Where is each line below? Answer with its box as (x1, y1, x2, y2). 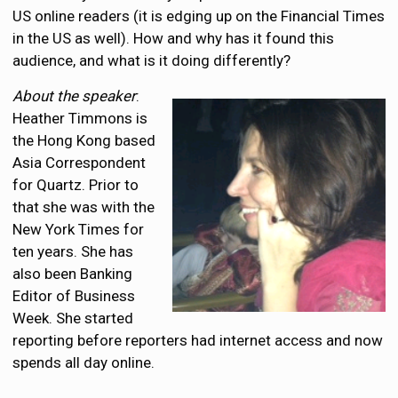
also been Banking (12, 265, 133, 283)
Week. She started (12, 309, 134, 327)
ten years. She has (12, 243, 134, 260)
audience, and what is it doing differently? (12, 52, 291, 69)
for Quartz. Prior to (12, 176, 139, 194)
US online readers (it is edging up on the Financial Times (12, 7, 386, 25)
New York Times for (12, 220, 145, 238)
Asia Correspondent (12, 154, 147, 171)
